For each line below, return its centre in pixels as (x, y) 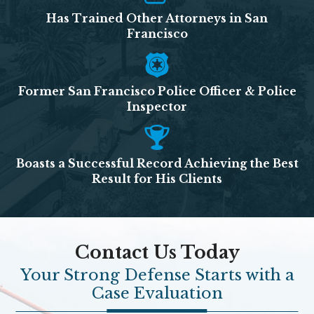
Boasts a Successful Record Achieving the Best (157, 163)
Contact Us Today (157, 252)
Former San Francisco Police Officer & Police (157, 91)
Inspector (157, 107)
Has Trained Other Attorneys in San (157, 19)
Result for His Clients (157, 179)
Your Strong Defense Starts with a (157, 275)
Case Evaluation (157, 293)
